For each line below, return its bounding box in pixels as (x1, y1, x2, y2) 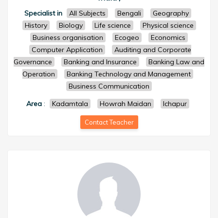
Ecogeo (115, 33, 139, 42)
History (24, 21, 47, 30)
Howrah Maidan (100, 99, 151, 108)
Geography (153, 9, 189, 18)
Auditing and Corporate (114, 45, 191, 54)
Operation (22, 70, 55, 78)
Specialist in (24, 9, 62, 18)
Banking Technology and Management (67, 70, 191, 78)
